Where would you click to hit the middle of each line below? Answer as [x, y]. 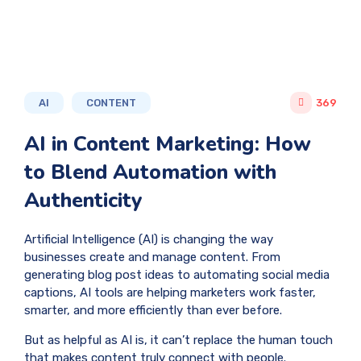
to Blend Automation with [150, 172]
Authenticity [83, 200]
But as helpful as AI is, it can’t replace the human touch [178, 340]
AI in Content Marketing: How [168, 143]
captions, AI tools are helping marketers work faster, [170, 292]
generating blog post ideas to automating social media [177, 274]
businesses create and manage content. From [152, 257]
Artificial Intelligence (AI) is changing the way [149, 239]
